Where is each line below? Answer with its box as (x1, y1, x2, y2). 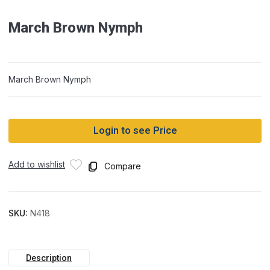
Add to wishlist (8, 159, 65, 170)
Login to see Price (93, 124, 177, 139)
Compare (104, 161, 141, 172)
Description (26, 253, 72, 263)
